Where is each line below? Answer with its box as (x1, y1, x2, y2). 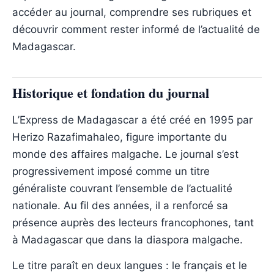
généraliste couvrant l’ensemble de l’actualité (12, 182, 232, 194)
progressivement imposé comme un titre (12, 165, 210, 177)
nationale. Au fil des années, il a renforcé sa (12, 199, 228, 212)
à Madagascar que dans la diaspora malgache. (12, 233, 243, 246)
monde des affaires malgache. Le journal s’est (12, 147, 239, 160)
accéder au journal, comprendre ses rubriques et (12, 6, 251, 18)
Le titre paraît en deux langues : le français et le (12, 259, 247, 272)
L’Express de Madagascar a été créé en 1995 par (12, 113, 253, 126)
